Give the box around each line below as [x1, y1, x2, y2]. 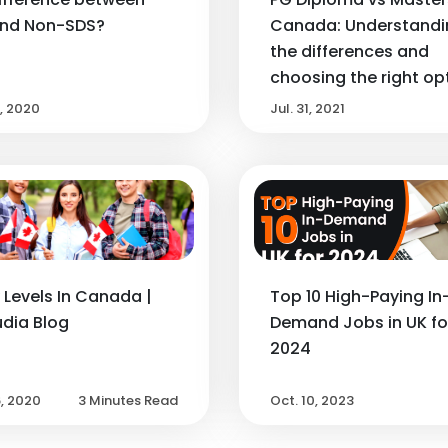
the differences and [270, 39, 429, 63]
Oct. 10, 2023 [270, 390, 354, 410]
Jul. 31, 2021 [270, 98, 345, 118]
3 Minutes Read [78, 390, 178, 410]
